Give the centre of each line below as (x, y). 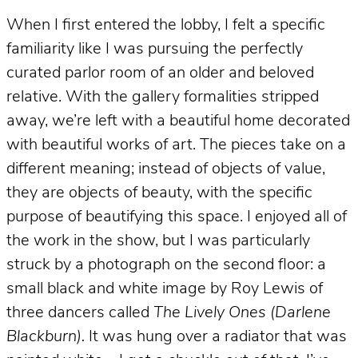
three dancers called (80, 313)
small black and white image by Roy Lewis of (165, 289)
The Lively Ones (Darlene (242, 313)
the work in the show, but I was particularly (158, 241)
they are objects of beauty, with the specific (159, 193)
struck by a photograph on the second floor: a (166, 265)
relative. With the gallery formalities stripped (163, 97)
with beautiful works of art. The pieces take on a (176, 145)
